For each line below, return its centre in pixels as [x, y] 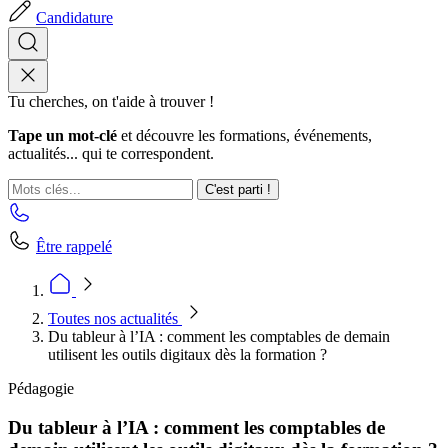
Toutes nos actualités [115, 318]
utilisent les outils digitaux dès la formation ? [187, 354]
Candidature [74, 17]
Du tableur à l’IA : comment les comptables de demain [219, 336]
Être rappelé [74, 246]
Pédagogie [41, 388]
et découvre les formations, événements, [244, 135]
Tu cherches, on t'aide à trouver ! [111, 101]
